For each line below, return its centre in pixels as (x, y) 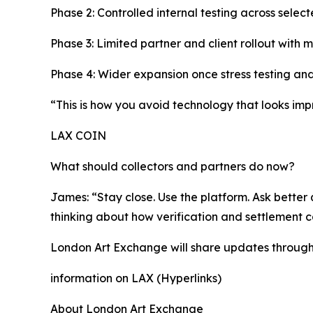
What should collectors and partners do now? (173, 167)
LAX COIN (78, 136)
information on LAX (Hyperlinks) (136, 278)
